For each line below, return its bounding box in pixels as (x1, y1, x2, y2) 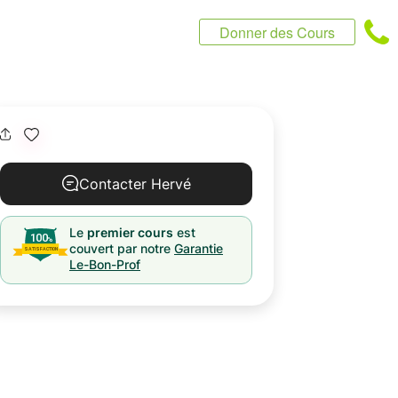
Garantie (174, 241, 223, 256)
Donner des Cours (219, 22, 335, 43)
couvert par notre (69, 241, 171, 256)
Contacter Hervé (79, 175, 191, 193)
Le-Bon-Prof (69, 257, 140, 272)
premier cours (87, 225, 173, 240)
